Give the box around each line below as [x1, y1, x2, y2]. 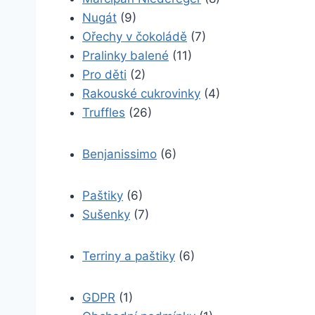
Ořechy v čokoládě [82, 30, 187, 44]
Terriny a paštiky [82, 249, 175, 263]
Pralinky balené [82, 49, 169, 63]
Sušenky [82, 207, 130, 221]
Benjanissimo [82, 147, 157, 161]
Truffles [82, 105, 125, 120]
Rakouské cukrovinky [82, 86, 200, 101]
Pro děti [82, 67, 127, 82]
